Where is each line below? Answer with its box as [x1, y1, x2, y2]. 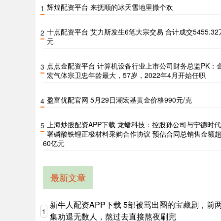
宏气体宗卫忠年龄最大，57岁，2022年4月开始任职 [47, 70, 206, 80]
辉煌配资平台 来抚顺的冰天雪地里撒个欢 [47, 2, 173, 12]
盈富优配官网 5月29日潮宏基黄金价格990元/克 [47, 95, 192, 105]
